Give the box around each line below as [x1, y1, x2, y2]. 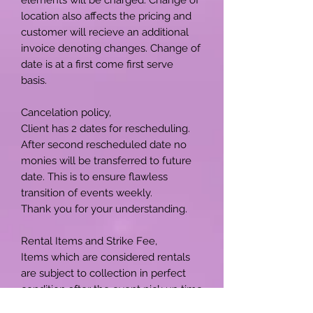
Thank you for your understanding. [21, 202, 187, 215]
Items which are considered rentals [21, 250, 190, 263]
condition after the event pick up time [21, 282, 203, 296]
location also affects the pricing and [21, 9, 191, 22]
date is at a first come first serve [21, 57, 173, 71]
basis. [21, 73, 50, 87]
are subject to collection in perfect [21, 266, 186, 279]
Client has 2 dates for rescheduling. [21, 122, 190, 135]
